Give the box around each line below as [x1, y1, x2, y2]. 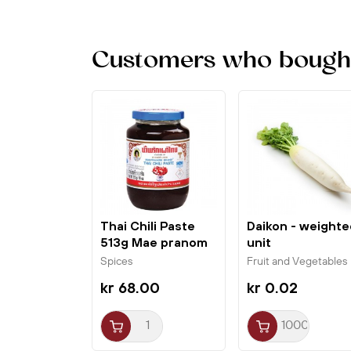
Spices [100, 254, 135, 269]
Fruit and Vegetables [246, 254, 349, 269]
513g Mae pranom [100, 235, 208, 250]
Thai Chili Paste [100, 219, 195, 233]
